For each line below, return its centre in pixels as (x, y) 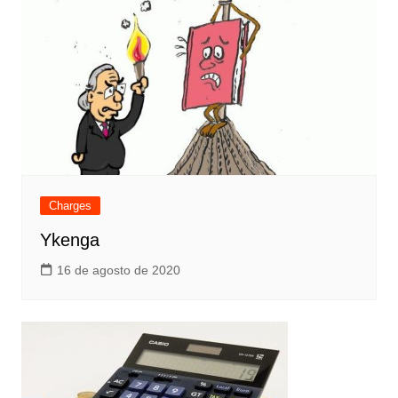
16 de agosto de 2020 (118, 270)
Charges (70, 205)
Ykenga (69, 239)
